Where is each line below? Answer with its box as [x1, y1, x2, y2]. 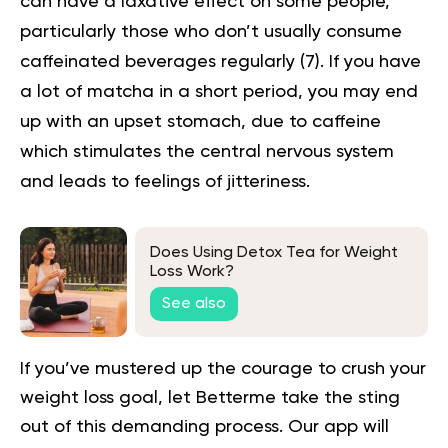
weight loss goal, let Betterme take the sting [20, 389, 400, 408]
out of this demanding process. [20, 418, 288, 437]
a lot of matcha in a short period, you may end [20, 83, 418, 102]
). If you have [315, 53, 421, 72]
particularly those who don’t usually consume [20, 23, 402, 42]
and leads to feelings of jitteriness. [20, 173, 310, 192]
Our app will [288, 418, 389, 437]
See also [162, 296, 226, 313]
